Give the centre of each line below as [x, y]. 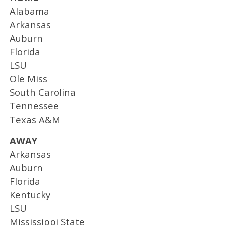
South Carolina [42, 92]
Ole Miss [28, 78]
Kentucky [30, 194]
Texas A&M [35, 119]
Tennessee [34, 105]
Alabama [29, 11]
